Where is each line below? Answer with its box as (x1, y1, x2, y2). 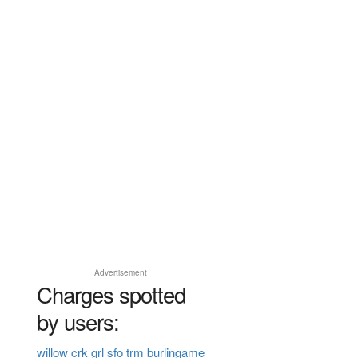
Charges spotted (36, 278, 185, 311)
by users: (36, 305, 119, 338)
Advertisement (93, 267, 147, 279)
